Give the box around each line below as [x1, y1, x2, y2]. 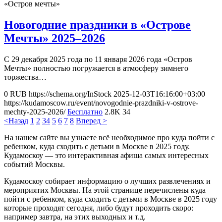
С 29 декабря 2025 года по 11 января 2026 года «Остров [4, 55, 192, 63]
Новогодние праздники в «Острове [4, 18, 191, 31]
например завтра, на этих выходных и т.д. [4, 212, 146, 221]
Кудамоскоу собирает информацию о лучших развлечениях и [4, 176, 211, 185]
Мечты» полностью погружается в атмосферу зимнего [4, 63, 188, 72]
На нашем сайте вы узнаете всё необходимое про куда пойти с [4, 133, 215, 142]
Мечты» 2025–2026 [4, 31, 105, 45]
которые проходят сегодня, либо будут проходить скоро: [4, 203, 193, 212]
